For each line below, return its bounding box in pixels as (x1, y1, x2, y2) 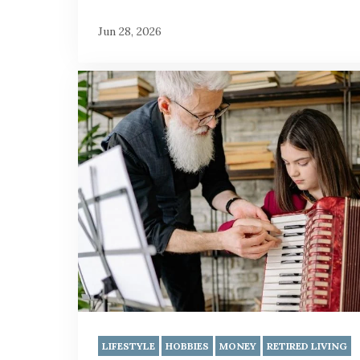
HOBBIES (166, 339, 209, 352)
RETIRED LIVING (267, 339, 347, 352)
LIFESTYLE (102, 339, 155, 352)
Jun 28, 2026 (98, 23, 162, 39)
